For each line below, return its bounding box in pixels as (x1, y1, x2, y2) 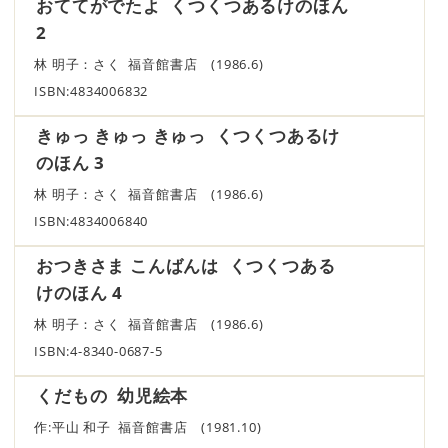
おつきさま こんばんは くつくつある (36, 253, 336, 277)
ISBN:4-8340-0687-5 (34, 342, 163, 360)
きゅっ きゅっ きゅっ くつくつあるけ (36, 123, 341, 147)
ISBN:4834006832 (34, 82, 149, 100)
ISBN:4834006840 (34, 212, 149, 230)
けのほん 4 (36, 280, 124, 304)
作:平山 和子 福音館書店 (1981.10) (34, 418, 276, 436)
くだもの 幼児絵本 (36, 383, 189, 407)
